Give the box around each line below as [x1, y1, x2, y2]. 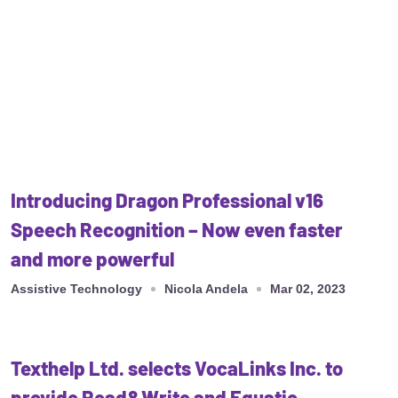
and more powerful [11, 247, 174, 271]
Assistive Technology [11, 282, 142, 297]
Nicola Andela [164, 282, 248, 297]
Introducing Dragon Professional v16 [11, 188, 323, 212]
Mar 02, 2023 [270, 282, 346, 297]
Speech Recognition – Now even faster [11, 218, 343, 242]
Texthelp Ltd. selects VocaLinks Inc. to [11, 356, 343, 380]
